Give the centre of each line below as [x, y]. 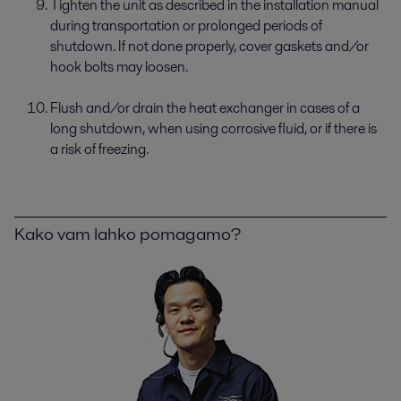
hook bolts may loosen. [119, 66]
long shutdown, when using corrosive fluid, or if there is [213, 128]
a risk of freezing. [99, 149]
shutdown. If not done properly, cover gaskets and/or [209, 46]
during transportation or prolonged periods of [186, 25]
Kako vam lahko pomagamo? [128, 233]
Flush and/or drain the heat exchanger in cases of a [205, 107]
